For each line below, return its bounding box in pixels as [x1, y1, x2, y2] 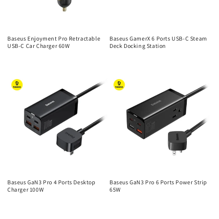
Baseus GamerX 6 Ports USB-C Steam [109, 35, 207, 42]
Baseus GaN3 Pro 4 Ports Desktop [7, 178, 96, 186]
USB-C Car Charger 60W [7, 42, 70, 49]
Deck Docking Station [109, 42, 166, 49]
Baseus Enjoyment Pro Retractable [7, 35, 101, 42]
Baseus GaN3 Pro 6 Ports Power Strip [109, 178, 208, 186]
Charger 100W [7, 186, 44, 193]
